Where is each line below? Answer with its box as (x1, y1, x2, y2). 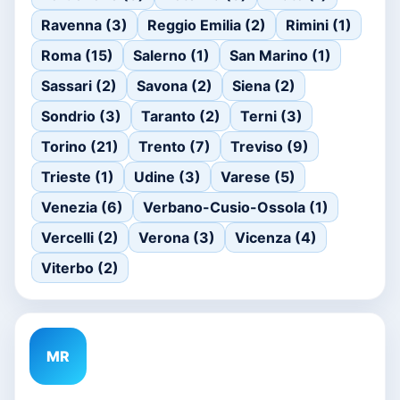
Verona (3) (138, 229, 215, 246)
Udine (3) (134, 168, 201, 186)
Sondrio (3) (41, 107, 121, 125)
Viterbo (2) (41, 259, 119, 277)
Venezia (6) (41, 198, 123, 216)
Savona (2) (137, 77, 212, 95)
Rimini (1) (286, 16, 352, 34)
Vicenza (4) (235, 229, 317, 246)
